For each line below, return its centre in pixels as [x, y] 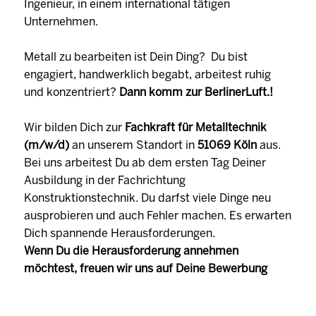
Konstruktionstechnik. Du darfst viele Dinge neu [147, 197]
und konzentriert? [72, 92]
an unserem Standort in [135, 145]
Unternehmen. [61, 21]
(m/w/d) [48, 145]
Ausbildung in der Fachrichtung [105, 180]
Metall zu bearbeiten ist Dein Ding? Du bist [136, 56]
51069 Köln [227, 145]
